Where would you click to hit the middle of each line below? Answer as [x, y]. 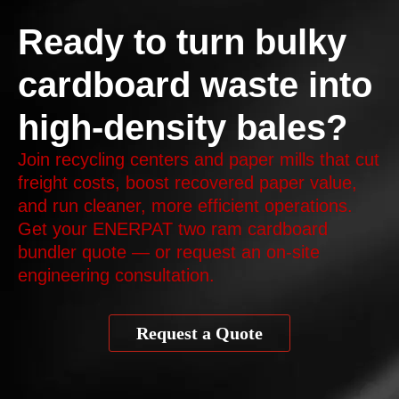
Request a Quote [199, 333]
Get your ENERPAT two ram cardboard [173, 228]
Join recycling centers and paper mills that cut [199, 159]
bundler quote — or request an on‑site [169, 252]
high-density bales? [183, 127]
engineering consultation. [116, 275]
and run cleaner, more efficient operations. [185, 205]
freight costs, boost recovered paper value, [187, 182]
